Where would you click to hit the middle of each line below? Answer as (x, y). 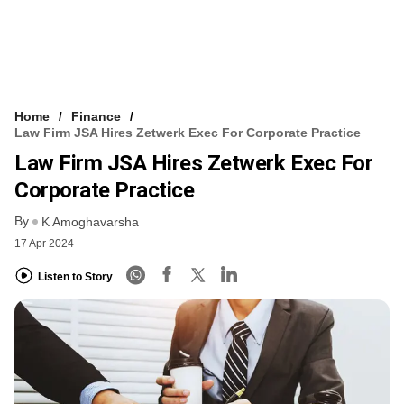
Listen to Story (75, 276)
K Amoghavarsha (90, 222)
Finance (96, 116)
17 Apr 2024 (44, 244)
